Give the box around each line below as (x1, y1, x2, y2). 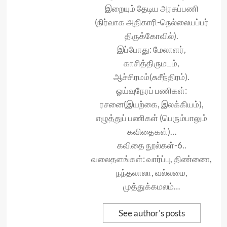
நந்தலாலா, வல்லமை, (116, 167, 187, 178)
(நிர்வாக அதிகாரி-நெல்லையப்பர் (94, 17, 209, 27)
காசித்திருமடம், (124, 58, 179, 68)
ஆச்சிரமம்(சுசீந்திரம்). (113, 71, 190, 82)
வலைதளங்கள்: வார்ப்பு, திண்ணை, (91, 154, 212, 164)
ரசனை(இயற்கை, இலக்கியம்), (99, 99, 204, 109)
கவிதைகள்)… (127, 126, 176, 137)
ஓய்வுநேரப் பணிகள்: (116, 85, 187, 96)
